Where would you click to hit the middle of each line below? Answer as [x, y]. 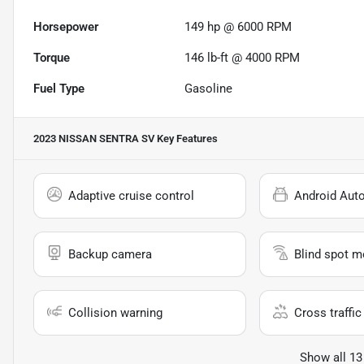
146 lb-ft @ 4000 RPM [243, 58]
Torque [52, 58]
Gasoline [209, 89]
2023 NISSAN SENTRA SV [94, 139]
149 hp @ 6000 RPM [238, 27]
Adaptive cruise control [131, 196]
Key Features [186, 139]
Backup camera [110, 255]
